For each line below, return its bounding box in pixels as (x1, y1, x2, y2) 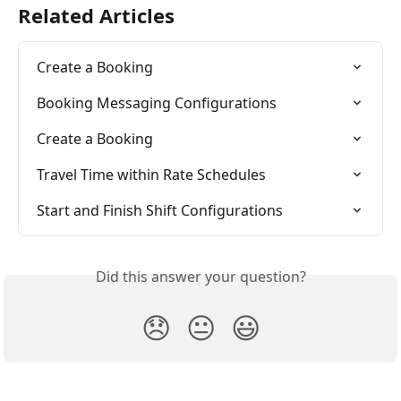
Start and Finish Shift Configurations (37, 200, 283, 221)
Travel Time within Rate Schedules (37, 165, 266, 185)
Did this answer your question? (95, 267, 306, 287)
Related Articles (18, 2, 175, 30)
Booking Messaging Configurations (37, 93, 277, 114)
